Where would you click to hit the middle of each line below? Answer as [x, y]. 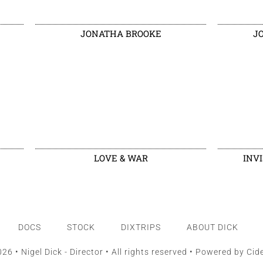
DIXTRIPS [141, 227]
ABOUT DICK [212, 227]
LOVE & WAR [121, 158]
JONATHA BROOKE [121, 33]
